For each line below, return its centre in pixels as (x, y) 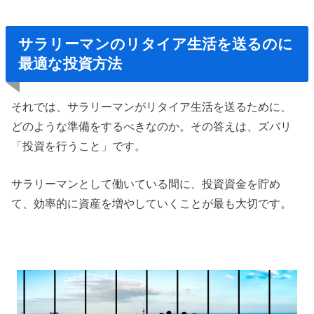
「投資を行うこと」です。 (79, 145)
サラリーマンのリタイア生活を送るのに (156, 44)
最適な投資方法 (70, 64)
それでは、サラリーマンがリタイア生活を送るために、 (152, 106)
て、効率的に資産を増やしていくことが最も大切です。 (152, 204)
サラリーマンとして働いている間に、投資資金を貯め (146, 184)
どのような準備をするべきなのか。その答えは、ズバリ (152, 126)
